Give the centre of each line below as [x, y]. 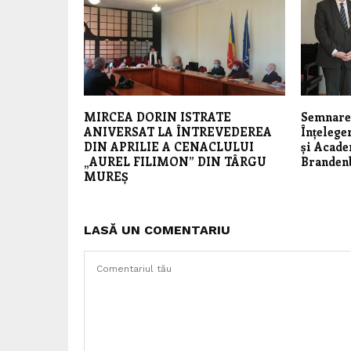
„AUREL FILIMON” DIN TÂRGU [175, 162]
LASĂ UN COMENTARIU [157, 230]
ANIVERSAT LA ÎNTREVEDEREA [178, 132]
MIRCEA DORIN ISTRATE [157, 117]
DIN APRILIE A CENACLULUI [169, 147]
